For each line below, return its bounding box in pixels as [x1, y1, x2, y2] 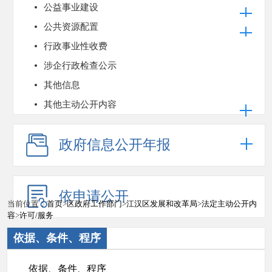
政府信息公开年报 [59, 137, 171, 152]
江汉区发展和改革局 [126, 199, 197, 208]
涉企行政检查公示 [44, 61, 117, 70]
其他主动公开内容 [44, 100, 117, 109]
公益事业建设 [44, 2, 98, 12]
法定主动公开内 [202, 199, 257, 208]
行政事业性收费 [44, 41, 107, 51]
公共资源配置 [44, 22, 98, 32]
